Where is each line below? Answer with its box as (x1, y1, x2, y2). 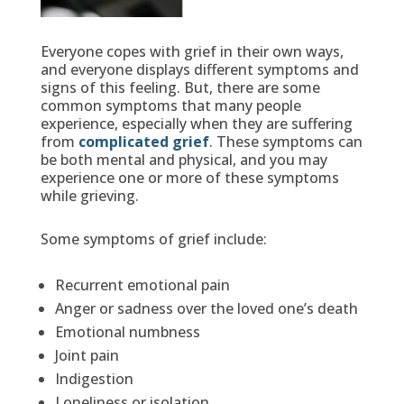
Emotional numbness (54, 321, 200, 342)
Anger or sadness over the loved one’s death (54, 298, 358, 318)
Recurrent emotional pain (54, 274, 230, 295)
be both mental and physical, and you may (40, 149, 327, 170)
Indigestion (54, 368, 133, 389)
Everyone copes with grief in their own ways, (40, 41, 344, 61)
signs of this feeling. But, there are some (40, 77, 320, 97)
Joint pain (54, 344, 119, 365)
